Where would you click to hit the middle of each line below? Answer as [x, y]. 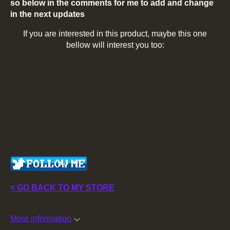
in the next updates [47, 14]
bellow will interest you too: [115, 45]
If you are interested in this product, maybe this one [115, 33]
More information [41, 218]
